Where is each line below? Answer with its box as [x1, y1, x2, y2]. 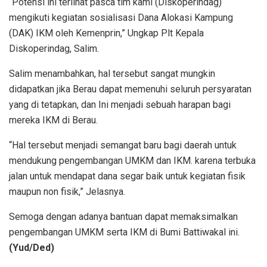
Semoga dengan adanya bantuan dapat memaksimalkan [9, 210, 238, 222]
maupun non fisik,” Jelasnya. [9, 185, 125, 197]
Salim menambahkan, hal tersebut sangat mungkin [9, 67, 215, 79]
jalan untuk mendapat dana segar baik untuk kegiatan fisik [9, 170, 246, 182]
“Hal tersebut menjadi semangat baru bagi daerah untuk [9, 139, 237, 151]
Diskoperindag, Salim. [9, 42, 99, 54]
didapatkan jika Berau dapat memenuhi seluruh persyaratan [9, 83, 252, 95]
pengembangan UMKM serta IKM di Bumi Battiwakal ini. [9, 226, 240, 238]
